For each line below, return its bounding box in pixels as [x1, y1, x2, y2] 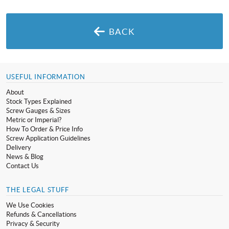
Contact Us [6, 162, 39, 170]
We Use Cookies [6, 201, 54, 209]
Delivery [6, 143, 31, 151]
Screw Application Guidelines [6, 134, 90, 142]
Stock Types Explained [6, 97, 72, 105]
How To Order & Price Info [6, 125, 83, 133]
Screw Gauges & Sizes [6, 106, 71, 114]
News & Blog [6, 152, 43, 161]
